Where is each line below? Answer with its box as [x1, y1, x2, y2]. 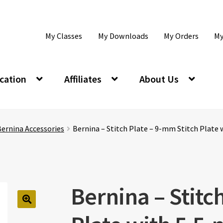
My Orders [163, 31, 199, 41]
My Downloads [98, 31, 148, 41]
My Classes [45, 31, 83, 41]
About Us [139, 72, 179, 85]
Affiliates [64, 72, 102, 85]
